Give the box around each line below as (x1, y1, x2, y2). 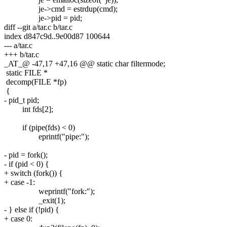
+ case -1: (4, 177, 35, 186)
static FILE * (4, 68, 48, 77)
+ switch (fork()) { (4, 168, 63, 177)
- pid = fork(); (4, 150, 48, 159)
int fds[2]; (4, 104, 53, 113)
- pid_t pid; (4, 95, 39, 104)
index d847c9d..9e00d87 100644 (4, 31, 110, 41)
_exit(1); (4, 196, 65, 205)
